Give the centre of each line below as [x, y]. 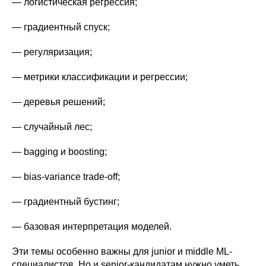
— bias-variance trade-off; [66, 176]
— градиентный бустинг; [66, 201]
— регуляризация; [52, 52]
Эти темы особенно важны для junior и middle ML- [122, 251]
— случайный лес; [52, 126]
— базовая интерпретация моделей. [92, 226]
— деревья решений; [58, 102]
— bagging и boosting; [59, 151]
